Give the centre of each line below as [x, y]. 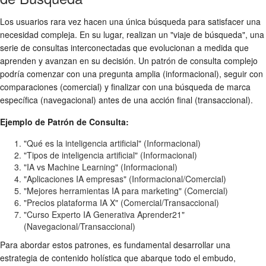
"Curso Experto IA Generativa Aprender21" [104, 214]
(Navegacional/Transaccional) [80, 226]
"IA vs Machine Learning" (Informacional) [101, 167]
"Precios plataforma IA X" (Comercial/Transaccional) [121, 202]
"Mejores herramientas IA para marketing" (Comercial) [126, 190]
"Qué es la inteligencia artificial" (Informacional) [112, 143]
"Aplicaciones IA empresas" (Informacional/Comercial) [125, 178]
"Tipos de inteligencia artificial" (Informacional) [110, 155]
